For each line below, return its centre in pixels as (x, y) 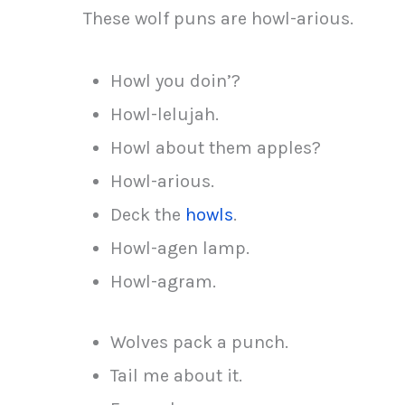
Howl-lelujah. (165, 114)
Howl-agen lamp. (180, 248)
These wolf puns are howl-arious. (218, 18)
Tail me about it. (176, 375)
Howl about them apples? (216, 147)
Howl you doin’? (175, 80)
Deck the (148, 214)
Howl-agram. (163, 281)
